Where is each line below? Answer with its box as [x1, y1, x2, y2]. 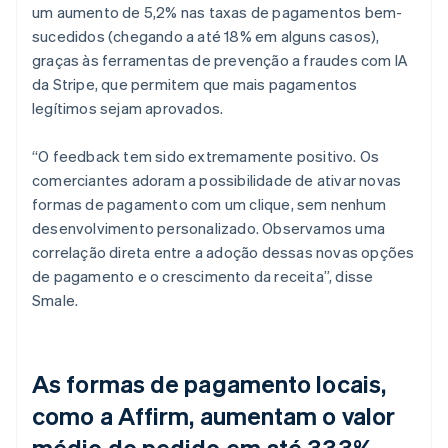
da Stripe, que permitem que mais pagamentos [32, 73, 358, 94]
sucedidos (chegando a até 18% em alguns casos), [32, 25, 380, 46]
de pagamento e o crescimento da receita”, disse [32, 265, 374, 286]
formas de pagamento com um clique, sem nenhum [32, 193, 387, 214]
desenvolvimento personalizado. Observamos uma [32, 217, 386, 238]
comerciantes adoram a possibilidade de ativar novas [32, 169, 402, 190]
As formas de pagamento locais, [32, 367, 387, 399]
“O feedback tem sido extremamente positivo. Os [32, 145, 380, 166]
